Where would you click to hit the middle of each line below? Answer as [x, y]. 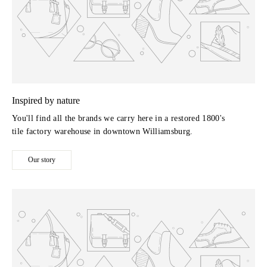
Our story [42, 160]
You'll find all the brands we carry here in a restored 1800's [119, 119]
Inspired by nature [46, 101]
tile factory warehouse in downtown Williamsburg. [103, 132]
